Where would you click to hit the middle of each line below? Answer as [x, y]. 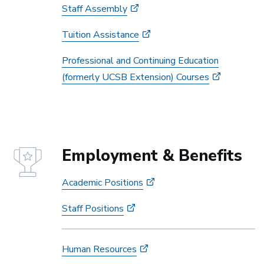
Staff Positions [93, 209]
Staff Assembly [95, 9]
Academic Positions [103, 183]
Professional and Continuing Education [140, 61]
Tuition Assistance [100, 35]
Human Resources [99, 249]
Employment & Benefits [152, 156]
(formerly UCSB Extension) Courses [136, 77]
